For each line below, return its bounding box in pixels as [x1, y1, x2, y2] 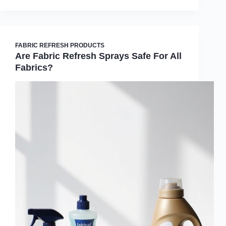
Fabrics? [15, 62, 53, 73]
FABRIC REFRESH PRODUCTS [15, 41, 104, 49]
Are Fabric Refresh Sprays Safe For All [15, 50, 182, 61]
